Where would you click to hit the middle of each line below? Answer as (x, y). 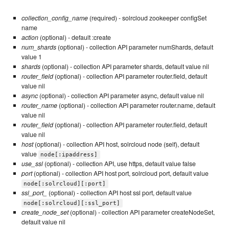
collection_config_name (54, 18)
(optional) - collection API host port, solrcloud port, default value (120, 173)
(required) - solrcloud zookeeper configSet (147, 18)
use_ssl (32, 163)
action (30, 37)
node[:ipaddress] (69, 154)
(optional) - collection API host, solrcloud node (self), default (116, 144)
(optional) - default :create (74, 37)
